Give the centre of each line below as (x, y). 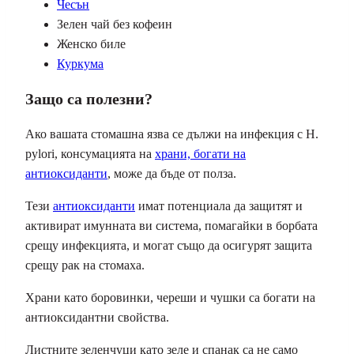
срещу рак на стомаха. (85, 265)
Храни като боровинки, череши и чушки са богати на (170, 297)
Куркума (80, 63)
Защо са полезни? (89, 98)
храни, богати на (200, 153)
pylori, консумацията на (90, 153)
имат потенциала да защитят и (219, 205)
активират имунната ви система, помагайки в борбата (171, 225)
